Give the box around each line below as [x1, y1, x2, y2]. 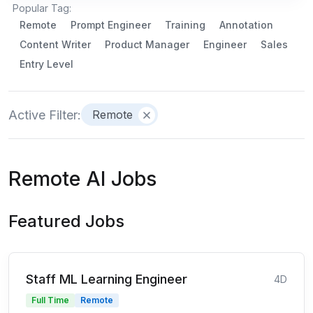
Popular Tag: [13, 1, 71, 14]
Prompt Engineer [71, 18, 151, 31]
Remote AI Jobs [8, 166, 156, 191]
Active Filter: [8, 107, 81, 122]
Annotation [219, 18, 273, 31]
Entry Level [20, 57, 73, 70]
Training [165, 18, 205, 31]
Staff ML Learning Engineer [26, 271, 187, 286]
